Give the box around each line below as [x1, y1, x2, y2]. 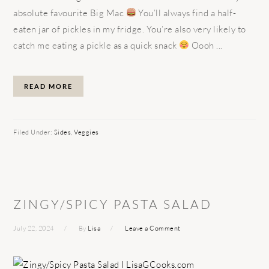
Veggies [74, 127, 99, 136]
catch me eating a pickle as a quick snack [13, 39, 180, 51]
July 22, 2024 [13, 223, 54, 232]
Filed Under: [13, 127, 54, 136]
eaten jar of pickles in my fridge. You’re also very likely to [13, 23, 246, 35]
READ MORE [24, 82, 73, 90]
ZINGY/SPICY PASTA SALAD [13, 196, 213, 212]
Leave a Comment [125, 223, 181, 232]
